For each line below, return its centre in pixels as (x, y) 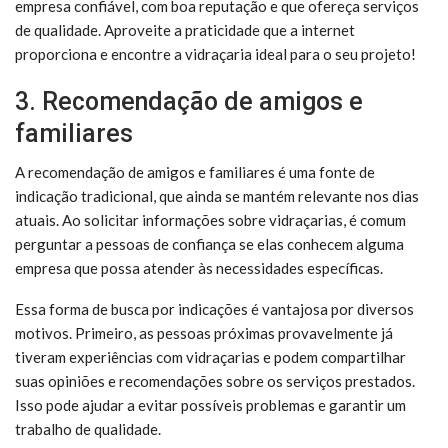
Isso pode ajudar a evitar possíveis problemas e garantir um (210, 404)
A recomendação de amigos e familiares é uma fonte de (195, 171)
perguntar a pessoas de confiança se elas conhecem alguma (209, 243)
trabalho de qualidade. (88, 428)
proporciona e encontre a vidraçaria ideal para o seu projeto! (215, 53)
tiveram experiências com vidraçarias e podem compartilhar (210, 356)
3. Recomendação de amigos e (189, 101)
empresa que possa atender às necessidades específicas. (199, 267)
